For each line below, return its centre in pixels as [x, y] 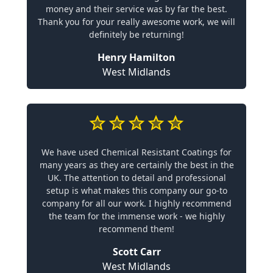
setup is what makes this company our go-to [136, 190]
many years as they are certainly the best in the [136, 165]
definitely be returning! [136, 34]
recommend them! [136, 229]
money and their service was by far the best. [136, 9]
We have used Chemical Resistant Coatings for [136, 152]
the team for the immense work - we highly [136, 216]
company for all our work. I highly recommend [136, 203]
